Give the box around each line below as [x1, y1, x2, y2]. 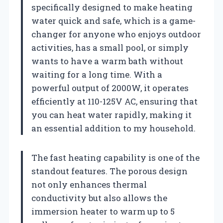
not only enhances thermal [31, 178, 147, 190]
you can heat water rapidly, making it [31, 109, 192, 120]
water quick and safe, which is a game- [31, 14, 196, 26]
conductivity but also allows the [31, 192, 167, 204]
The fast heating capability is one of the [31, 151, 200, 163]
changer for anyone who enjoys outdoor [31, 28, 201, 40]
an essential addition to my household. [31, 122, 196, 134]
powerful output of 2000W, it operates [31, 82, 189, 94]
